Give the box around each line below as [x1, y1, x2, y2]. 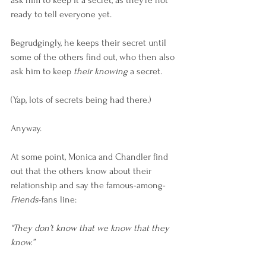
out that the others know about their [11, 166, 154, 176]
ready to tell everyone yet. [11, 9, 112, 20]
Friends [11, 194, 39, 205]
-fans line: [39, 194, 77, 205]
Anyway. [11, 123, 42, 134]
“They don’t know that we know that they [11, 223, 172, 233]
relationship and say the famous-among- [11, 180, 166, 191]
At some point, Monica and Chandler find [11, 151, 170, 162]
